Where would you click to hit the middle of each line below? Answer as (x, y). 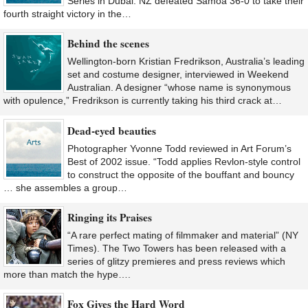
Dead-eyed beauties (112, 130)
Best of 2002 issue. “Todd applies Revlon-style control (184, 161)
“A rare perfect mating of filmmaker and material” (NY (183, 235)
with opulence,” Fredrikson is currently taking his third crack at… (143, 101)
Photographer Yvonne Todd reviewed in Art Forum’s (179, 148)
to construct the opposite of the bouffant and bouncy (181, 174)
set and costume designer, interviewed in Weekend (178, 75)
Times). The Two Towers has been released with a (177, 249)
